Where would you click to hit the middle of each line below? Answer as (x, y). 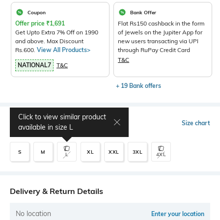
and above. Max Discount (49, 41)
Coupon (37, 12)
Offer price (31, 23)
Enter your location (178, 214)
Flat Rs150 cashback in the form (162, 23)
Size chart (196, 123)
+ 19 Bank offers (139, 86)
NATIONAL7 (34, 65)
